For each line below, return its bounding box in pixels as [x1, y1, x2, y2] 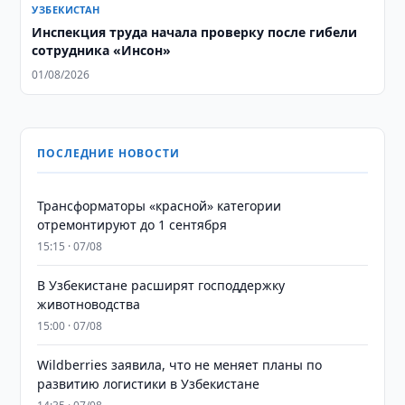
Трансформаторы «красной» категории [37, 197, 282, 214]
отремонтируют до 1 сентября [37, 216, 228, 233]
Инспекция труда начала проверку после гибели [32, 24, 358, 41]
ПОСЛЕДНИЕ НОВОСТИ [37, 146, 180, 161]
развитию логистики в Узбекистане [37, 375, 260, 392]
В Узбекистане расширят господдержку [37, 277, 286, 294]
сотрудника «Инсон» [32, 42, 172, 59]
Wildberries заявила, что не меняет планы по [37, 356, 323, 373]
